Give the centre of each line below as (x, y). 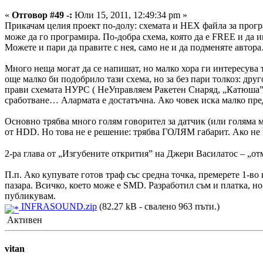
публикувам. (30, 195)
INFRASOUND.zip (58, 206)
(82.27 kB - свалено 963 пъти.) (158, 206)
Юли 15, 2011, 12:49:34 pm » (130, 15)
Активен (23, 220)
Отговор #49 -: (42, 15)
